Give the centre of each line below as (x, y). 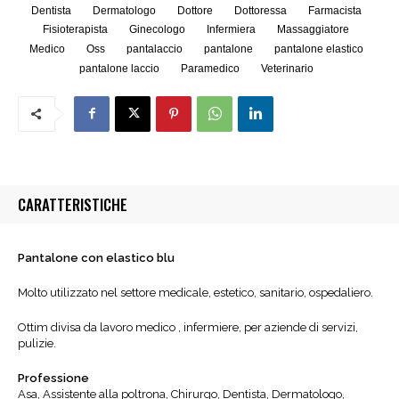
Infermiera (231, 30)
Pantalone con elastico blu (96, 257)
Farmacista (334, 10)
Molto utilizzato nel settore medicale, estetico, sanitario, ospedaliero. (195, 292)
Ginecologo (157, 30)
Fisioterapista (75, 30)
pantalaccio (154, 49)
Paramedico (210, 68)
